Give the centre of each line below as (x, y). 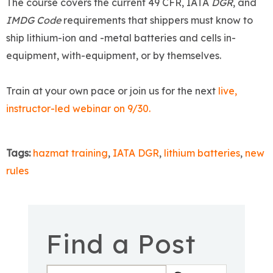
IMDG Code (34, 20)
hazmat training (70, 153)
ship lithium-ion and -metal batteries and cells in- (121, 38)
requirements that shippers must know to (157, 20)
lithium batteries (202, 153)
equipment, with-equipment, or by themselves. (114, 56)
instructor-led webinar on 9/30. (78, 109)
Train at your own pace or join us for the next (112, 91)
